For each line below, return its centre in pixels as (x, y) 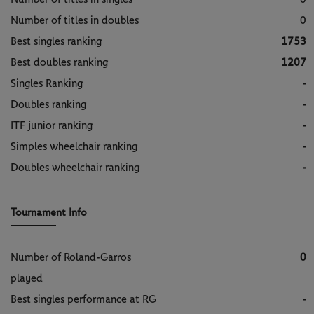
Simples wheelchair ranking (74, 146)
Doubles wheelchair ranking (75, 168)
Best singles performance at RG (83, 299)
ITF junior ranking (52, 125)
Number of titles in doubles (75, 20)
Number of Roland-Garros (71, 257)
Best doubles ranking (59, 62)
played (27, 278)
